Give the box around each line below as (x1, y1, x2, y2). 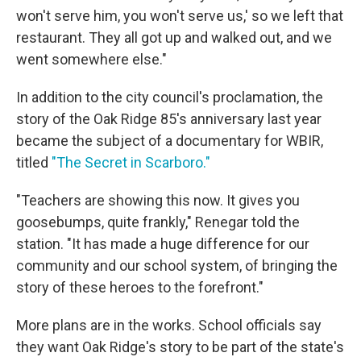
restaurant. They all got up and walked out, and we (16, 29, 332, 47)
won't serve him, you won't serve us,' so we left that (16, 7, 343, 25)
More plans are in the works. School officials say (16, 317, 322, 334)
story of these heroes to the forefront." (16, 279, 263, 297)
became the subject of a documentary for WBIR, (16, 132, 323, 150)
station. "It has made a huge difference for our (16, 235, 309, 253)
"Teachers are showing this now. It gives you (16, 192, 300, 210)
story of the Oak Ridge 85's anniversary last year (16, 110, 322, 128)
